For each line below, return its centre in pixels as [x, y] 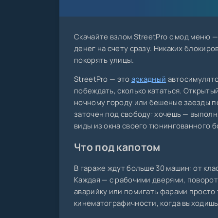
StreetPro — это [103, 79]
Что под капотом [117, 147]
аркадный [149, 79]
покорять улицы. [104, 60]
